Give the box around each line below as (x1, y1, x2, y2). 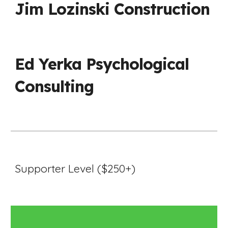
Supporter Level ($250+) (15, 162, 136, 175)
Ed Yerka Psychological (15, 54, 189, 74)
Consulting (15, 76, 94, 96)
